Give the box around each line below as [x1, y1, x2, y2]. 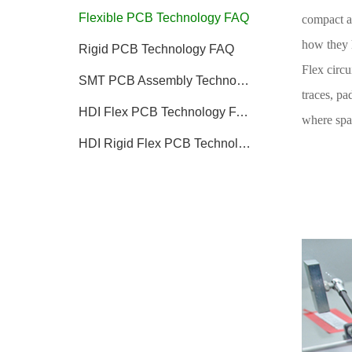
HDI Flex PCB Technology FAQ [235, 104, 248, 119]
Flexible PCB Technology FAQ [78, 10, 249, 24]
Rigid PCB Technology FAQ [78, 42, 234, 56]
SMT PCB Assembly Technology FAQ [236, 73, 249, 87]
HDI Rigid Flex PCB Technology [237, 136, 251, 150]
